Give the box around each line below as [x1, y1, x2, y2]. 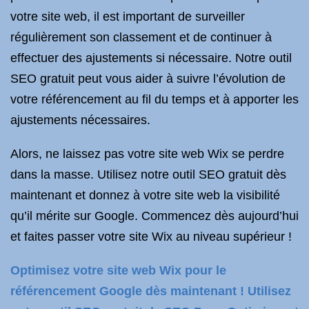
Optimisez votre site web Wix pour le [10, 263, 226, 277]
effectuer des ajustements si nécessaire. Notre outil [10, 51, 292, 65]
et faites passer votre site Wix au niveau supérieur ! [10, 230, 292, 243]
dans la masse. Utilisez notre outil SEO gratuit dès [10, 168, 286, 181]
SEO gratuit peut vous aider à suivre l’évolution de [10, 72, 286, 86]
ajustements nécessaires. [10, 113, 150, 127]
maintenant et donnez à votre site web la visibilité [10, 188, 280, 202]
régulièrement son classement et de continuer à [10, 30, 272, 44]
